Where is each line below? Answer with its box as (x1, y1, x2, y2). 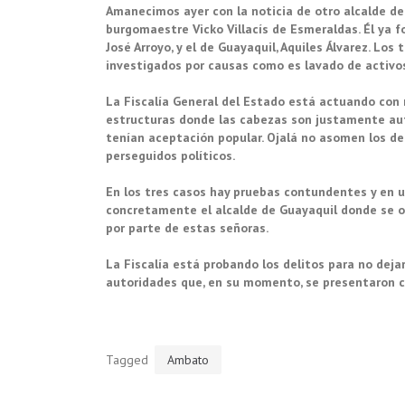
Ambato (167, 352, 209, 368)
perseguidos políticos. (106, 147, 235, 164)
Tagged (106, 352, 152, 368)
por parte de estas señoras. (106, 220, 271, 236)
